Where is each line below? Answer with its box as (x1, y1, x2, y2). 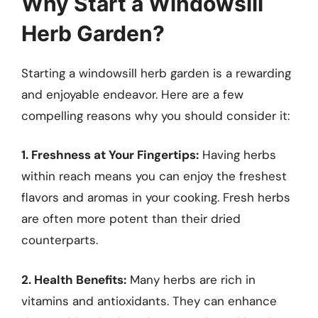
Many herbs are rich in (126, 271, 256, 287)
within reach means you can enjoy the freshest (21, 168, 287, 185)
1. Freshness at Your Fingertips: (21, 147, 199, 163)
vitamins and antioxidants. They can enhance (21, 292, 277, 309)
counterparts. (21, 232, 98, 248)
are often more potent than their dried (21, 211, 241, 227)
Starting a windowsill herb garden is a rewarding (21, 65, 291, 81)
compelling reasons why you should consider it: (21, 107, 290, 124)
